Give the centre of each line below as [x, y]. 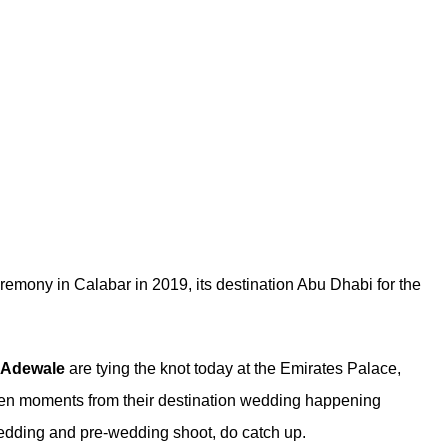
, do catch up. [259, 432]
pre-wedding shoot [144, 432]
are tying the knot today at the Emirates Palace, [233, 368]
